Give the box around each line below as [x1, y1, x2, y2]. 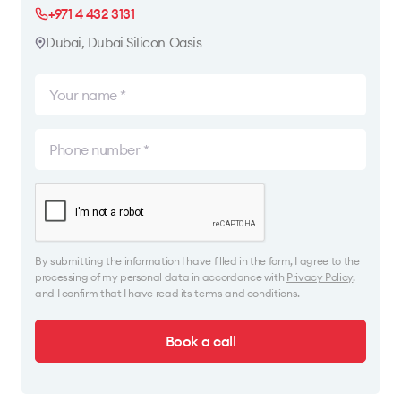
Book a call [165, 332, 236, 350]
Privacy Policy [286, 270, 353, 284]
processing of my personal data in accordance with [35, 270, 287, 284]
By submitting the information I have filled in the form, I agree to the [35, 254, 360, 268]
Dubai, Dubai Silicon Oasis [46, 34, 202, 51]
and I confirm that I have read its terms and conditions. [35, 286, 300, 300]
